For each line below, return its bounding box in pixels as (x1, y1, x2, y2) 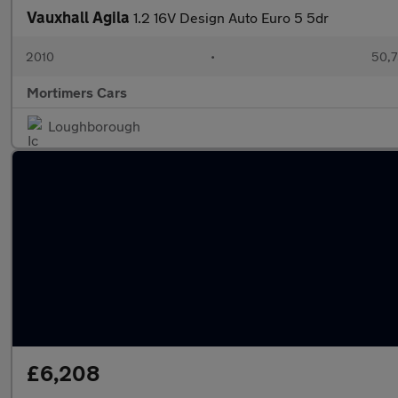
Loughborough (48, 117, 140, 134)
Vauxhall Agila (27, 7, 133, 27)
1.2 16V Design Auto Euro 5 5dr (133, 9, 329, 26)
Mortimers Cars (27, 84, 127, 100)
